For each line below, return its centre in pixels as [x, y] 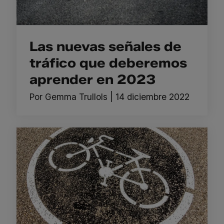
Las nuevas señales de [105, 46]
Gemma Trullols [76, 96]
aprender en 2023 [92, 79]
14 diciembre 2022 [152, 96]
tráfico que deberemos [108, 63]
